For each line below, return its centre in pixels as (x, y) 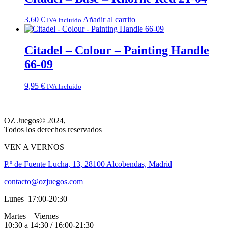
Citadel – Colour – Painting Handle (117, 51)
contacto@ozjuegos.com (44, 182)
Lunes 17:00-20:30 (36, 199)
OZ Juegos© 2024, (35, 121)
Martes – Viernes (32, 216)
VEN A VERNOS (34, 147)
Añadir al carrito (109, 20)
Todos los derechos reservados (53, 130)
